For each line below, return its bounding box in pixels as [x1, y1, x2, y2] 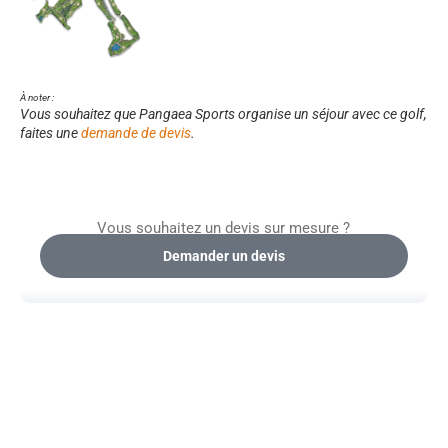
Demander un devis [162, 247, 285, 264]
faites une [19, 124, 81, 141]
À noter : [19, 91, 54, 103]
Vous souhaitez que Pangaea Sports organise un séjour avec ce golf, [19, 105, 427, 122]
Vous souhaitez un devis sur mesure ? [97, 219, 351, 238]
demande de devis [80, 124, 191, 141]
